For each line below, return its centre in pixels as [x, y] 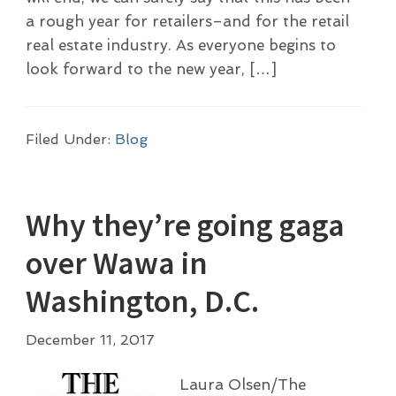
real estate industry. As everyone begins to [180, 46]
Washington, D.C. [142, 301]
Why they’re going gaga [185, 225]
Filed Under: [70, 140]
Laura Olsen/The [242, 384]
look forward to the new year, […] [151, 69]
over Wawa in [116, 263]
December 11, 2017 [90, 339]
